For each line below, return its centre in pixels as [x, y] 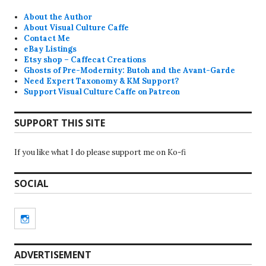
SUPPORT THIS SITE [60, 123]
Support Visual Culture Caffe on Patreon [102, 92]
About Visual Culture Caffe [77, 28]
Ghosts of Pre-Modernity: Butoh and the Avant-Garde [130, 71]
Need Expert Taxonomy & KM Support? [102, 81]
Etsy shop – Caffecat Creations [85, 60]
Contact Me [47, 39]
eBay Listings [50, 49]
